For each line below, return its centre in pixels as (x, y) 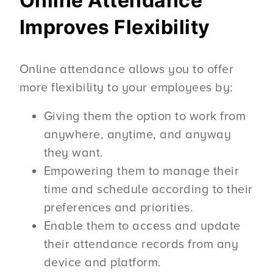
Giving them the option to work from (145, 116)
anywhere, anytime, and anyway (137, 134)
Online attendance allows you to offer (126, 70)
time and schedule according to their (148, 189)
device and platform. (102, 262)
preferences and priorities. (119, 207)
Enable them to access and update (142, 226)
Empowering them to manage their (141, 171)
